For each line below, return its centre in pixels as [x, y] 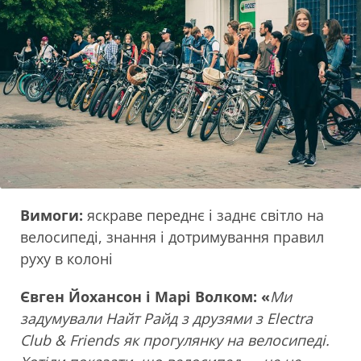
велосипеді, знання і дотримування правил [172, 237]
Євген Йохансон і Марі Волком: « [145, 297]
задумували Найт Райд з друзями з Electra [166, 319]
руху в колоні [66, 259]
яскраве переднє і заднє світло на [205, 216]
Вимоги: [54, 216]
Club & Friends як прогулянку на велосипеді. [175, 340]
